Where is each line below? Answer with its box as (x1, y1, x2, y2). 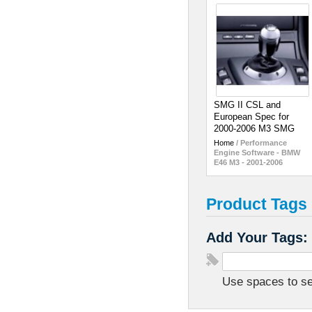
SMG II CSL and (214, 99, 281, 110)
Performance (240, 138, 287, 147)
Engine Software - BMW (214, 148, 300, 157)
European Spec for (214, 111, 289, 122)
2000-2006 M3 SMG (214, 123, 295, 134)
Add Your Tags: (206, 229, 308, 245)
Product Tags (206, 194, 307, 213)
